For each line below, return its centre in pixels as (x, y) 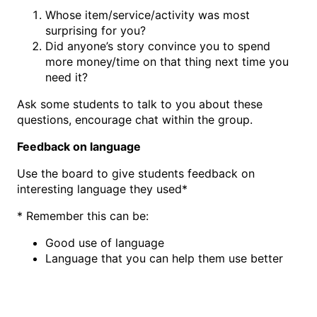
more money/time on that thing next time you (167, 62)
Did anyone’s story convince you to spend (158, 46)
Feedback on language (79, 147)
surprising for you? (96, 31)
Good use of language (105, 243)
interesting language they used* (102, 189)
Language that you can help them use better (164, 259)
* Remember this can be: (83, 216)
